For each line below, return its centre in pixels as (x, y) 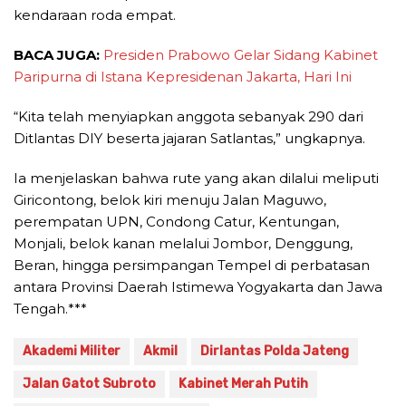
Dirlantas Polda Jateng (275, 352)
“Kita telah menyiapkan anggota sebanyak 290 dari (188, 117)
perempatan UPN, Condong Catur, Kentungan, (176, 222)
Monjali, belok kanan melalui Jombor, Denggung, (183, 244)
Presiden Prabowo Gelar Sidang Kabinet (241, 55)
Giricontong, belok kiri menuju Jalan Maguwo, (170, 200)
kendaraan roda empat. (95, 15)
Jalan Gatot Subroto (89, 384)
